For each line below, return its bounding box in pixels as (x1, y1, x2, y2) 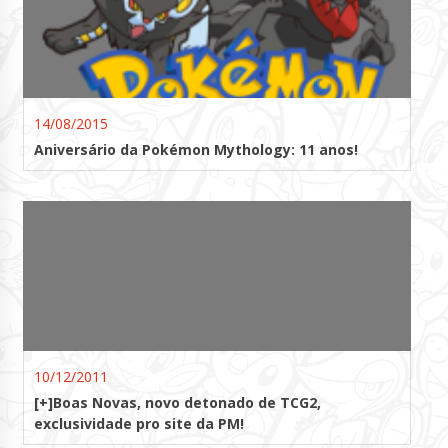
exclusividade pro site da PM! (33, 413, 244, 433)
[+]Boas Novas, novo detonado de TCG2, (33, 392, 321, 412)
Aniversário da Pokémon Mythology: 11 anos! (33, 139, 358, 159)
